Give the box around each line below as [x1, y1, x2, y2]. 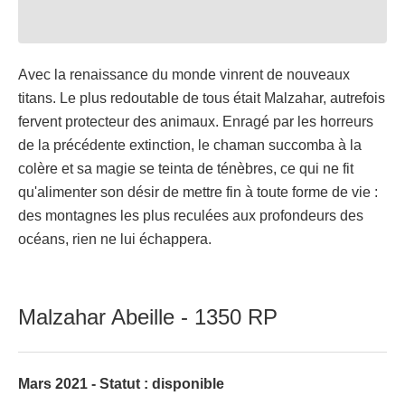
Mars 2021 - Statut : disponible [18, 376, 224, 392]
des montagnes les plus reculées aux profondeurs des [18, 208, 363, 224]
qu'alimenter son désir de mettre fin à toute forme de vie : [18, 184, 378, 201]
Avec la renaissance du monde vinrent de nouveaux [18, 67, 350, 83]
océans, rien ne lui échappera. [18, 231, 212, 248]
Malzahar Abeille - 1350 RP [18, 305, 278, 330]
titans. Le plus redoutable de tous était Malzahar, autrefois [18, 90, 385, 107]
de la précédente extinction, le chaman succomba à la [18, 137, 362, 154]
